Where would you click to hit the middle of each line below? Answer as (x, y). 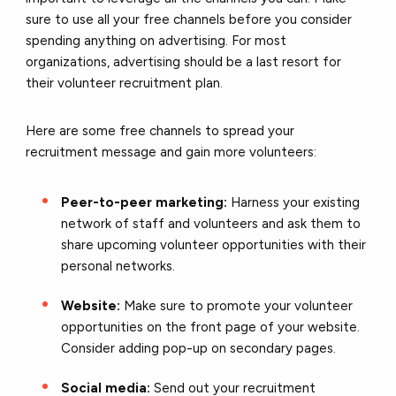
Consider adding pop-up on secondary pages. (199, 348)
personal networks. (120, 266)
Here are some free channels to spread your (160, 130)
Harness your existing (296, 202)
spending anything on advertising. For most (156, 40)
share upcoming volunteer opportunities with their (214, 244)
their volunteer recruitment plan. (126, 83)
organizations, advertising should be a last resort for (184, 61)
